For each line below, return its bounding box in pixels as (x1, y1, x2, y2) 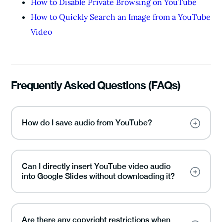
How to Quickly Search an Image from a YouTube (31, 11, 211, 22)
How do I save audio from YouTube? (22, 117, 152, 127)
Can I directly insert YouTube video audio (22, 161, 170, 171)
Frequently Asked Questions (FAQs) (11, 78, 181, 92)
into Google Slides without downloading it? (22, 171, 175, 181)
